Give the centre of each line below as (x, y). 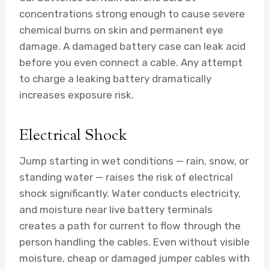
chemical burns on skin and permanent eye (121, 30)
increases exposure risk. (77, 95)
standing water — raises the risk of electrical (126, 177)
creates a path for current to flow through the (130, 225)
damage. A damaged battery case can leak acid (132, 46)
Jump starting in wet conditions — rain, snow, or (134, 161)
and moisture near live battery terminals (116, 209)
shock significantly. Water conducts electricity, (130, 193)
